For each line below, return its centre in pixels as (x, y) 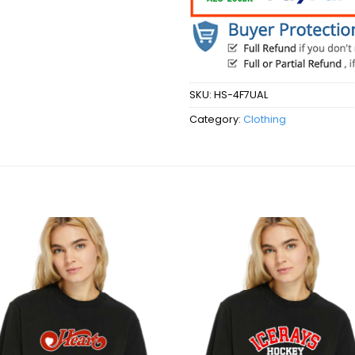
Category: (216, 120)
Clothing (265, 120)
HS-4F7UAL (241, 95)
